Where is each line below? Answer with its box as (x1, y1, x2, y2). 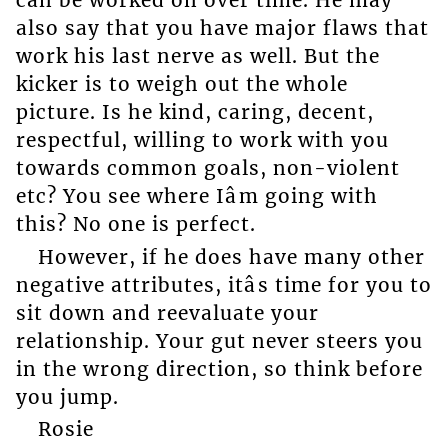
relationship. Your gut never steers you (15, 328, 423, 353)
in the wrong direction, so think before (15, 356, 423, 381)
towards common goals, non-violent (15, 156, 400, 181)
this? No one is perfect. (15, 212, 256, 237)
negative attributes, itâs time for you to (15, 272, 432, 297)
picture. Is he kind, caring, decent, (15, 100, 374, 125)
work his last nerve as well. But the (15, 44, 380, 69)
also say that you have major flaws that (15, 16, 429, 41)
